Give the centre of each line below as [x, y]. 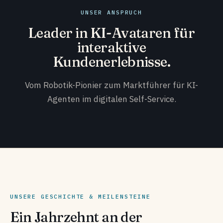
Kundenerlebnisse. [111, 61]
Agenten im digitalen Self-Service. [111, 99]
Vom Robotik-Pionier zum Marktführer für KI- [111, 85]
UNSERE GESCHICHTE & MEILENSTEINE [80, 196]
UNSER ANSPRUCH [111, 12]
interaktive [111, 47]
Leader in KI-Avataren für [111, 33]
